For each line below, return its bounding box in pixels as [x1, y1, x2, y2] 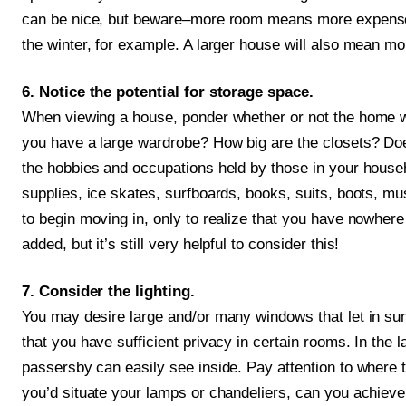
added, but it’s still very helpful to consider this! [22, 236, 340, 254]
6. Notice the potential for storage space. [22, 83, 314, 101]
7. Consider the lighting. [22, 283, 195, 301]
